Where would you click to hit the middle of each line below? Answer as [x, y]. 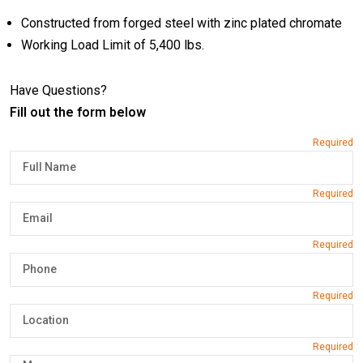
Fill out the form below [78, 113]
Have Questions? [58, 91]
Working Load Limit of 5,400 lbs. [112, 45]
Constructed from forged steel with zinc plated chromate [181, 23]
